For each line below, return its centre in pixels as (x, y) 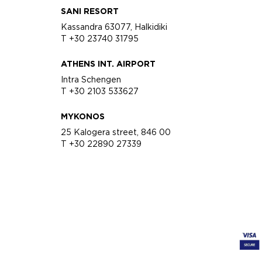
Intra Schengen (91, 80)
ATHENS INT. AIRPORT (108, 64)
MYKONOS (82, 116)
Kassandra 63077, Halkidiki (114, 27)
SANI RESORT (89, 11)
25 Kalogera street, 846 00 (116, 132)
